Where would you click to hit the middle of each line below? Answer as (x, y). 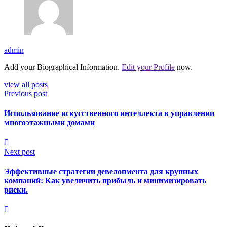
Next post (20, 152)
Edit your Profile (148, 67)
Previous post (26, 93)
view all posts (26, 84)
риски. (16, 190)
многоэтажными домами (49, 123)
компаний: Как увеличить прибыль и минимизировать (105, 180)
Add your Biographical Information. (63, 67)
